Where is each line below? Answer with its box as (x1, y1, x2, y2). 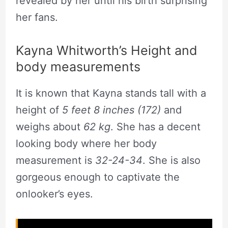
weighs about (15, 120, 83, 133)
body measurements (15, 59, 140, 74)
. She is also (142, 154, 201, 166)
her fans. (15, 11, 58, 23)
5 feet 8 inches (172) (62, 103, 161, 116)
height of (15, 103, 62, 116)
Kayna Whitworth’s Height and (15, 42, 197, 58)
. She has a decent (110, 120, 201, 133)
